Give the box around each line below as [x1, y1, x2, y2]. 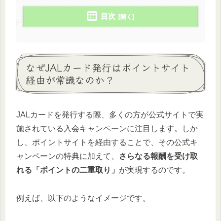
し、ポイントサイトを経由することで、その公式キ [16, 138, 198, 147]
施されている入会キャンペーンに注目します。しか [16, 124, 198, 133]
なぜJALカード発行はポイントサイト [26, 60, 190, 74]
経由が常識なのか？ [26, 72, 114, 87]
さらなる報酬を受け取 [119, 152, 198, 161]
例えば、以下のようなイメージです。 [16, 193, 150, 202]
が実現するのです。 [119, 166, 190, 175]
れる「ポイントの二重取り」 [16, 166, 119, 175]
